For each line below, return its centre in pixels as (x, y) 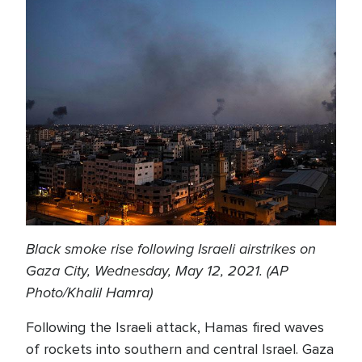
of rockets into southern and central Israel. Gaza (180, 349)
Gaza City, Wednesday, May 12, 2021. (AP (157, 271)
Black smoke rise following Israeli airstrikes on (171, 249)
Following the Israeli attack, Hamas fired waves (175, 327)
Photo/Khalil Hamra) (89, 293)
